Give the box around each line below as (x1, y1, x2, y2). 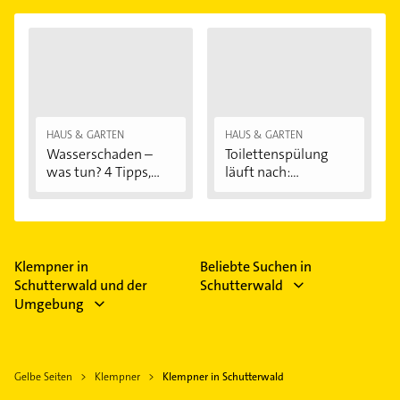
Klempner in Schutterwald (162, 370, 284, 385)
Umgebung (14, 295, 84, 314)
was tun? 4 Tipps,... (46, 162, 160, 182)
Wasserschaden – (46, 145, 153, 164)
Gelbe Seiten (14, 370, 72, 385)
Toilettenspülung (225, 145, 328, 164)
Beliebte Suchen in (200, 257, 312, 277)
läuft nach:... (225, 162, 299, 182)
